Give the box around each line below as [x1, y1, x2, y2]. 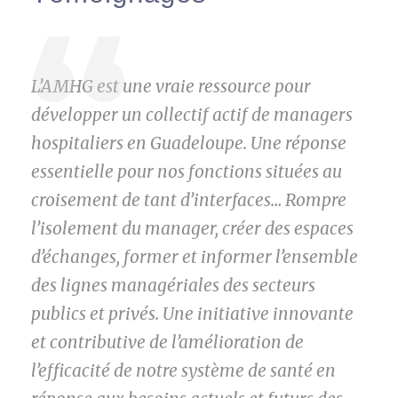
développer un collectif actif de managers [31, 104, 353, 126]
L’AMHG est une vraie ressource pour [31, 76, 311, 98]
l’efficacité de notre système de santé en [31, 360, 336, 382]
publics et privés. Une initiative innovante [31, 303, 354, 325]
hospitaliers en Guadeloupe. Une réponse [31, 132, 346, 155]
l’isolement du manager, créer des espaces [31, 218, 354, 240]
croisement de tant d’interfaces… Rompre [31, 189, 346, 211]
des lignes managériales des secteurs [31, 275, 315, 297]
